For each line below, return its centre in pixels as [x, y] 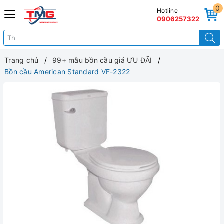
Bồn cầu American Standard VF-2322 [67, 72]
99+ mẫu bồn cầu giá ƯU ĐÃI [102, 60]
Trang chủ [22, 60]
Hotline [167, 11]
